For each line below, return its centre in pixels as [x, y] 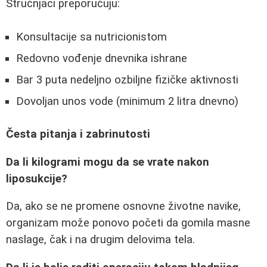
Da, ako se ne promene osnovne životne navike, [123, 207]
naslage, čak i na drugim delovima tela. [100, 240]
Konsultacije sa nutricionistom [91, 37]
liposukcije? [37, 178]
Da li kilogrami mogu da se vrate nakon [108, 162]
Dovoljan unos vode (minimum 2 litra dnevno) [127, 102]
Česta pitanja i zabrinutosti [78, 134]
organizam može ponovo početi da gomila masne [128, 223]
